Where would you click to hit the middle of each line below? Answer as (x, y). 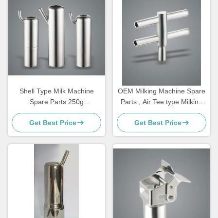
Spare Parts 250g (56, 102)
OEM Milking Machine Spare (162, 91)
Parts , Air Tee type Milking (162, 102)
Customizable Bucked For (56, 113)
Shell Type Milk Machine (56, 91)
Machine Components (162, 113)
